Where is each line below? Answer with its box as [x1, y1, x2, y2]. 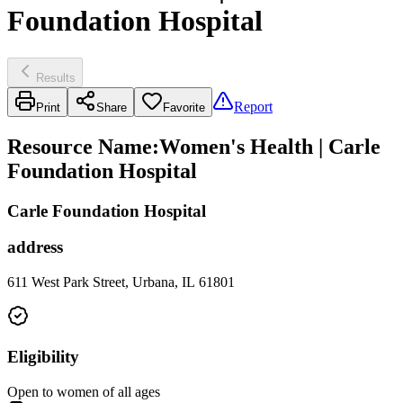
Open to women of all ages [7, 383, 160, 399]
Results [36, 70, 76, 85]
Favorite [163, 100, 205, 114]
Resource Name [7, 134, 152, 158]
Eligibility [7, 346, 79, 366]
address [7, 237, 63, 257]
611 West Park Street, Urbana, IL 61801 [7, 274, 235, 291]
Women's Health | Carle [159, 134, 381, 158]
